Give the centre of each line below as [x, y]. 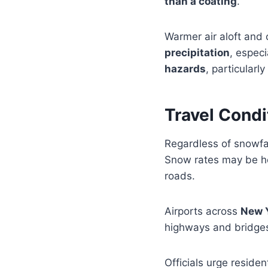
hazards [185, 69]
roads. [180, 176]
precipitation [197, 53]
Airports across [202, 211]
